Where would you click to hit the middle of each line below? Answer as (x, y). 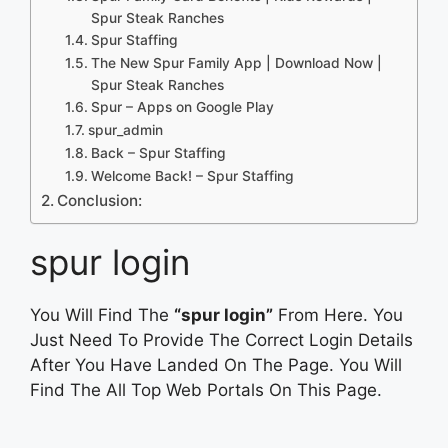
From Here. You (338, 314)
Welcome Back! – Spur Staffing (192, 175)
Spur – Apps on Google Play (182, 106)
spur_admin (125, 129)
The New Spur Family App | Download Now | (236, 62)
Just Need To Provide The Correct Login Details (221, 339)
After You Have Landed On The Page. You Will (216, 364)
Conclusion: (100, 200)
